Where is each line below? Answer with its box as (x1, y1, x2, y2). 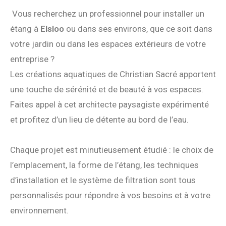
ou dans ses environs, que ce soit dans (64, 24, 212, 34)
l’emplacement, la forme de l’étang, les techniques (10, 160, 199, 171)
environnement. (10, 205, 69, 216)
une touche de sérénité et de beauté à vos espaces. (10, 84, 203, 95)
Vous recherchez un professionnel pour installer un (12, 9, 204, 19)
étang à (10, 24, 40, 34)
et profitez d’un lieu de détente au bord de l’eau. (10, 115, 189, 125)
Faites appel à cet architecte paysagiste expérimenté (10, 99, 209, 110)
